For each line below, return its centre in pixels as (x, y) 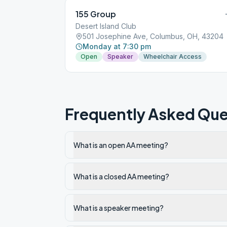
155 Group (96, 14)
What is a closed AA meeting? (121, 176)
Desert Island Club (106, 26)
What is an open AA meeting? (121, 145)
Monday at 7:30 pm (117, 46)
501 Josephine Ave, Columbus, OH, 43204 (153, 36)
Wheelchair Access (173, 56)
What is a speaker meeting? (119, 208)
